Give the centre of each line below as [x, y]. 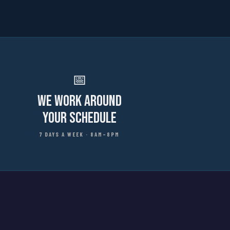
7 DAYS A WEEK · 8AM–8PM [80, 134]
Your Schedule [80, 118]
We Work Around [80, 101]
